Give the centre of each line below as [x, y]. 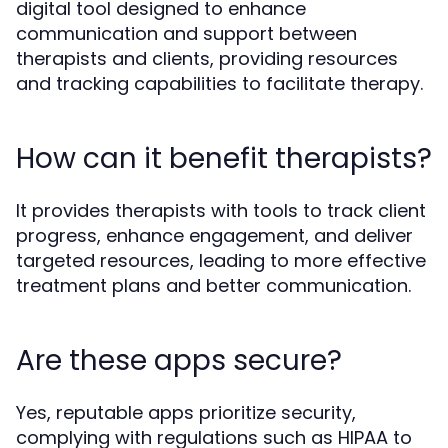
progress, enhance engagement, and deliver [214, 235]
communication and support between [186, 33]
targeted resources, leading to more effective [221, 260]
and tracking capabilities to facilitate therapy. [219, 83]
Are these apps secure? [179, 360]
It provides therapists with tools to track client [221, 210]
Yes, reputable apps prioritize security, [186, 412]
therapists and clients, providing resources [207, 58]
